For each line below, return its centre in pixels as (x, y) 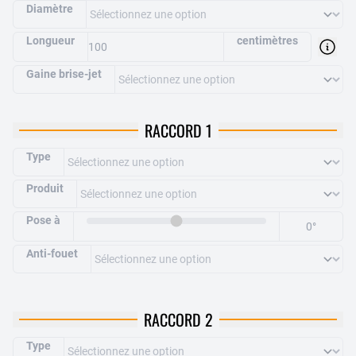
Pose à (43, 220)
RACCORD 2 (178, 319)
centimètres (267, 41)
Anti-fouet (52, 253)
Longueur (50, 41)
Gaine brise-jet (64, 74)
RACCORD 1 (178, 130)
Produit (45, 188)
